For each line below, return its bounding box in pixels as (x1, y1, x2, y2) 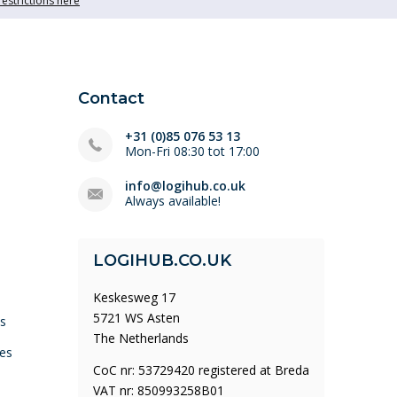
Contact (78, 89, 144, 108)
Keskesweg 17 (93, 289, 175, 306)
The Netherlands (93, 330, 189, 346)
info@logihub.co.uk (125, 177, 245, 194)
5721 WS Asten (93, 309, 180, 326)
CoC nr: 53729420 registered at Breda (93, 362, 309, 378)
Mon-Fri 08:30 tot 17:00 (125, 143, 260, 160)
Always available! (125, 192, 221, 209)
